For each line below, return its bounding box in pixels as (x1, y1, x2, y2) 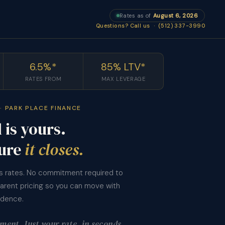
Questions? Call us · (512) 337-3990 (95, 22, 205, 29)
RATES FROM (25, 75, 62, 82)
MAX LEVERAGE (101, 75, 146, 82)
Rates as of (119, 12, 151, 19)
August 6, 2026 (153, 12, 198, 19)
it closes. (24, 139, 84, 161)
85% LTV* (100, 60, 146, 73)
